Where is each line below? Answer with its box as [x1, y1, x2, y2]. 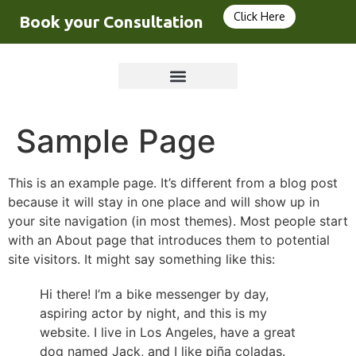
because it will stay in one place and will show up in [8, 194, 319, 210]
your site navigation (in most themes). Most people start [8, 213, 348, 229]
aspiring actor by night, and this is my [40, 305, 267, 321]
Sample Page [16, 122, 216, 161]
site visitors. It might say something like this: [8, 251, 275, 267]
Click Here [234, 10, 285, 23]
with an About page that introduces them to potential [8, 232, 330, 248]
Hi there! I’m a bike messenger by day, [40, 286, 269, 302]
